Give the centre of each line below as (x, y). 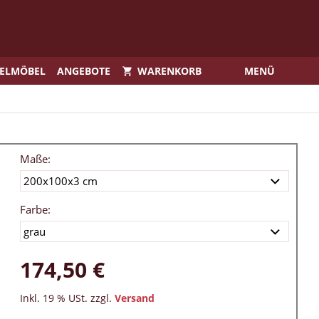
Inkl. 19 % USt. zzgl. (67, 299)
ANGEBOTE (84, 71)
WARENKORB (170, 71)
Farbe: (35, 210)
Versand (135, 299)
